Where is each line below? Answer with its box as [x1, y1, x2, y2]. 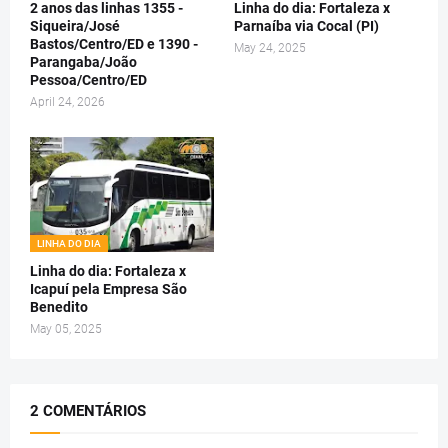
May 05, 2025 [30, 321, 102, 336]
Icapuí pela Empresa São [30, 280, 187, 297]
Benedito [30, 298, 88, 315]
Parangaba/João [30, 53, 137, 70]
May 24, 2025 [234, 40, 306, 55]
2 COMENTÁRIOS [30, 401, 146, 420]
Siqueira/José [30, 17, 120, 34]
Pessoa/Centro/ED [30, 71, 147, 88]
